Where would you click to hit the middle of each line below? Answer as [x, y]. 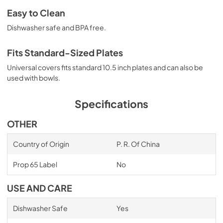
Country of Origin [41, 144]
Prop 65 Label [35, 164]
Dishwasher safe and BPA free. [56, 27]
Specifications [111, 104]
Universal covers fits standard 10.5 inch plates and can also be [105, 67]
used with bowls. [34, 77]
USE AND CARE [40, 188]
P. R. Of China [138, 144]
